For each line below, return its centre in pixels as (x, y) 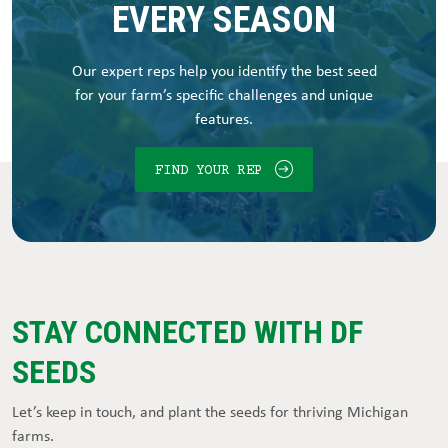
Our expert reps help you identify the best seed (224, 70)
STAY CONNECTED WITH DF (187, 332)
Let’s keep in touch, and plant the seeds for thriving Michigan (210, 411)
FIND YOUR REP (212, 171)
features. (224, 118)
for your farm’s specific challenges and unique (224, 94)
